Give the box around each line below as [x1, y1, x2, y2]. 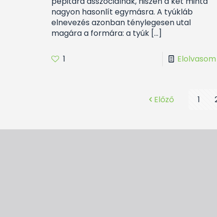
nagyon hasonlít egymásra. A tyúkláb [51, 6, 193, 18]
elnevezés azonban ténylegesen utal [51, 17, 191, 29]
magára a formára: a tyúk [51, 28, 149, 39]
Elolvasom [177, 53, 216, 65]
